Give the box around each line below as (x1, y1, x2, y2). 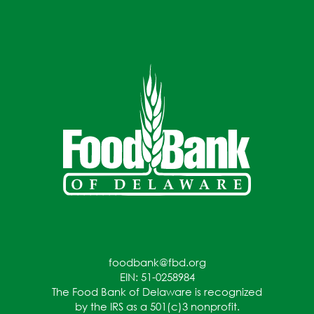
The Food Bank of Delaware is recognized (52, 285, 262, 298)
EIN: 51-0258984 (119, 270, 195, 283)
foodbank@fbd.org (108, 255, 206, 268)
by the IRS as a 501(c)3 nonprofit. (74, 299, 240, 313)
